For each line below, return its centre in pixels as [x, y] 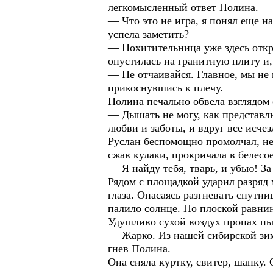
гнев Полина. [139, 249]
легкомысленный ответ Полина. [183, 7]
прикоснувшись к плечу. [165, 88]
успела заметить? [148, 34]
